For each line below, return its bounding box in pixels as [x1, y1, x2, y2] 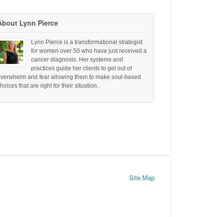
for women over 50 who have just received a [31, 47, 147, 55]
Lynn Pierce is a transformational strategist [31, 39, 143, 46]
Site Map [129, 172, 155, 182]
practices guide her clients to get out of [31, 65, 132, 72]
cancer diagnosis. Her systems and [31, 56, 124, 63]
